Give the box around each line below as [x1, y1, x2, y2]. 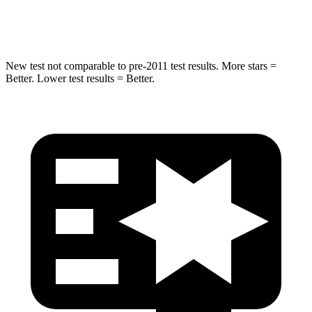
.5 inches [207, 15, 241, 26]
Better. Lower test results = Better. [6, 72, 155, 84]
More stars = [219, 59, 276, 72]
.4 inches [159, 15, 193, 26]
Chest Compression [71, 15, 145, 26]
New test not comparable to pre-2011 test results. [6, 59, 219, 72]
